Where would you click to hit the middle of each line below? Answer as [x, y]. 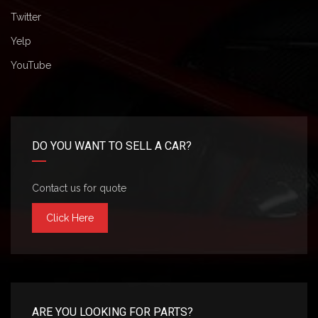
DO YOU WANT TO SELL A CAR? [112, 146]
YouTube [31, 65]
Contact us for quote [79, 188]
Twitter [26, 17]
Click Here [70, 218]
